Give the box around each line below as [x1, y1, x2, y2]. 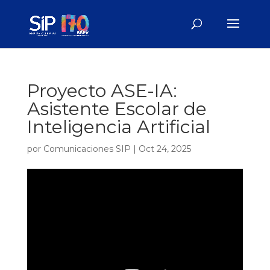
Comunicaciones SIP [43, 143, 131, 154]
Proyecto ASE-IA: [27, 80, 177, 102]
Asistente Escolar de [27, 98, 207, 120]
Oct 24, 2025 [138, 143, 191, 154]
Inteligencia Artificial [27, 116, 210, 138]
